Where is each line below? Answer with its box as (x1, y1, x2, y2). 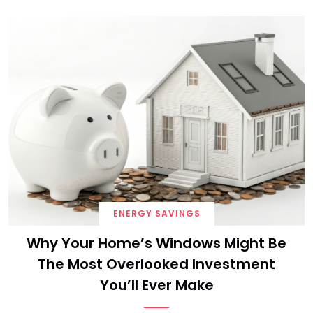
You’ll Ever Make (99, 275, 214, 295)
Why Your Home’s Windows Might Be (27, 233, 286, 253)
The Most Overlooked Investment (38, 254, 275, 274)
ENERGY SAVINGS (112, 208, 201, 219)
